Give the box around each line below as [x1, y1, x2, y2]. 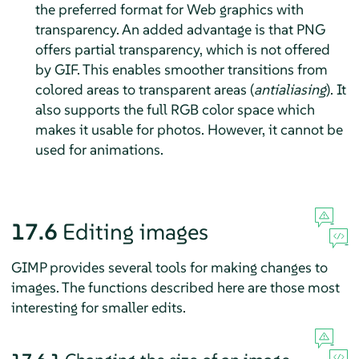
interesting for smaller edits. [10, 298, 186, 317]
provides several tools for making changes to [46, 258, 328, 277]
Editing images [62, 218, 208, 247]
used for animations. [34, 140, 163, 159]
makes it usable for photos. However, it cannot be [34, 120, 343, 139]
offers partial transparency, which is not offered [34, 40, 330, 59]
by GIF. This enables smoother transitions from [34, 60, 328, 79]
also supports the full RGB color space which [34, 100, 315, 119]
